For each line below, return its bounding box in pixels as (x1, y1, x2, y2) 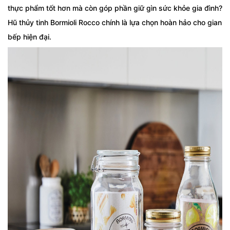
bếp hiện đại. (8, 32, 51, 41)
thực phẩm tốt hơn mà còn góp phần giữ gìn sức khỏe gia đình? (8, 4, 222, 12)
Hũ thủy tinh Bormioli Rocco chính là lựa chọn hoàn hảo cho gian (8, 18, 222, 27)
